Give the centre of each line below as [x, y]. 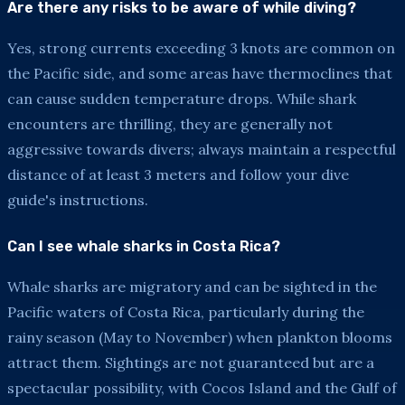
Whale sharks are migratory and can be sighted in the [192, 286]
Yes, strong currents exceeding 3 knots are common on [201, 47]
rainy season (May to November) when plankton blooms [200, 337]
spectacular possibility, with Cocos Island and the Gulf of [202, 387]
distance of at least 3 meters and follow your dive [178, 174]
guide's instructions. [78, 199]
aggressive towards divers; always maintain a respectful [202, 149]
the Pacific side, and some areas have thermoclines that [200, 73]
